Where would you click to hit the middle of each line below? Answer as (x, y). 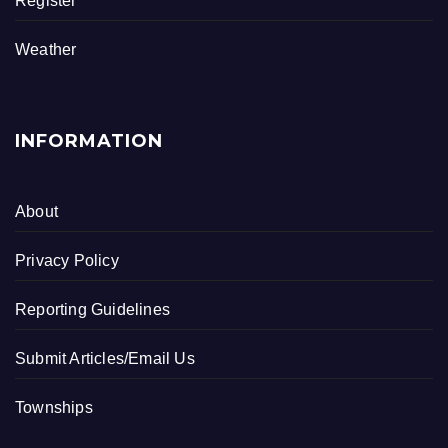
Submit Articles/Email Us (105, 359)
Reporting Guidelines (92, 310)
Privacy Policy (67, 261)
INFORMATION (89, 141)
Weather (46, 50)
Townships (54, 408)
